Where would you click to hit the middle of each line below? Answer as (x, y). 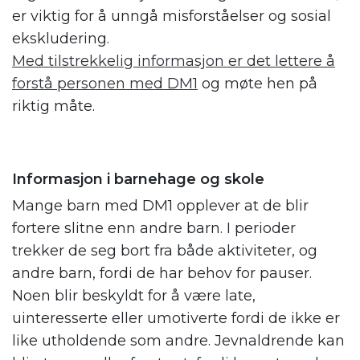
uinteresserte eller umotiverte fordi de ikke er (176, 319)
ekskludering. (61, 39)
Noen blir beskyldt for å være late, (134, 296)
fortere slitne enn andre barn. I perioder (154, 229)
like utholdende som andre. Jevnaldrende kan (178, 341)
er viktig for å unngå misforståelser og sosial (172, 16)
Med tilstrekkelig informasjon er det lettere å (174, 61)
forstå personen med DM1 (105, 84)
